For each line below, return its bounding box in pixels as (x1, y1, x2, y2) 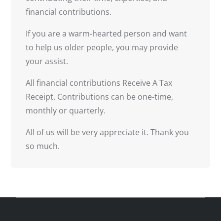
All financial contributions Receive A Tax (26, 77, 173, 88)
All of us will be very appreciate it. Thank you (26, 126, 189, 138)
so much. (26, 140, 60, 151)
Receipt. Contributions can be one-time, (26, 91, 174, 102)
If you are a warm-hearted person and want (26, 28, 187, 39)
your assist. (26, 55, 69, 67)
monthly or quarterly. (26, 105, 106, 116)
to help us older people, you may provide (26, 41, 179, 53)
